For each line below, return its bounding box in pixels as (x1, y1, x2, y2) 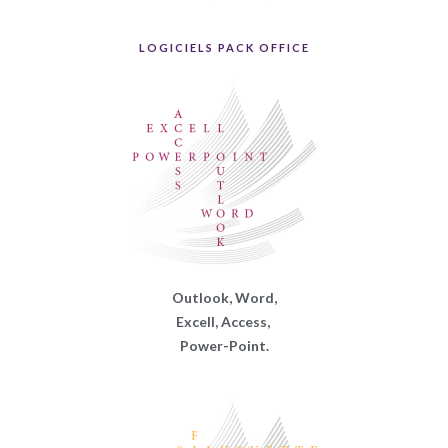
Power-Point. (179, 336, 269, 354)
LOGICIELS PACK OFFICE (138, 40, 310, 54)
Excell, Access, (175, 312, 273, 330)
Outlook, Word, (171, 288, 277, 306)
